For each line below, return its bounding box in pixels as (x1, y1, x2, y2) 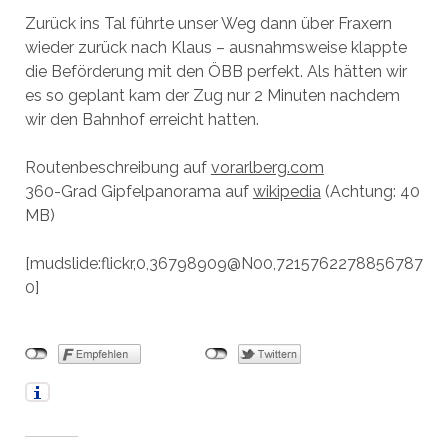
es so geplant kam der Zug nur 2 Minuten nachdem (24, 86, 400, 105)
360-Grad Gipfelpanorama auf (24, 182, 253, 201)
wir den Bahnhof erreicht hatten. (24, 110, 259, 129)
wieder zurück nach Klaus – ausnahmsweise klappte (24, 38, 407, 57)
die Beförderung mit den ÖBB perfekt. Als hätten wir (24, 62, 407, 81)
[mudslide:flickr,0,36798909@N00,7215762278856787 (24, 254, 423, 273)
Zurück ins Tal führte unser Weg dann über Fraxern (24, 14, 392, 33)
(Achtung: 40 (320, 182, 420, 201)
